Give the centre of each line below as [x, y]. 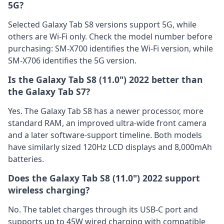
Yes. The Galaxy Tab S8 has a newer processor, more [106, 111]
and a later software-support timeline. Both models [105, 135]
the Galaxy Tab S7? [49, 92]
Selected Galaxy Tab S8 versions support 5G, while [102, 24]
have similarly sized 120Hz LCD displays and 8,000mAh [110, 147]
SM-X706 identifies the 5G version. [72, 60]
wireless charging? [49, 190]
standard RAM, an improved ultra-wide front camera [107, 123]
